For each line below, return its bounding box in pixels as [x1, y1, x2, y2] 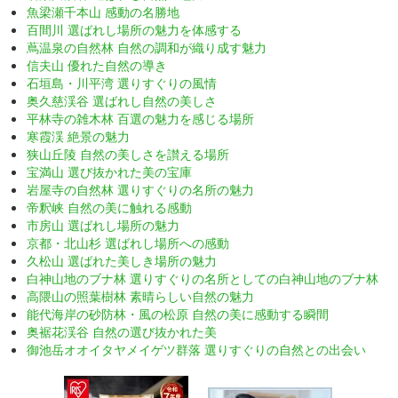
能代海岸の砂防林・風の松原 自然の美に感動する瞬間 [27, 305, 329, 322]
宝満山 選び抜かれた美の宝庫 [27, 163, 192, 180]
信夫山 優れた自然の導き [27, 56, 167, 74]
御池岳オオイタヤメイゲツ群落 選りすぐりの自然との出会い [27, 340, 366, 358]
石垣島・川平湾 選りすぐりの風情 [27, 74, 217, 92]
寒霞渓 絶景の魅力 [27, 127, 130, 145]
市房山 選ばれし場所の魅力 [27, 216, 179, 234]
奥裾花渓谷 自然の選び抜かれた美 [27, 322, 217, 340]
